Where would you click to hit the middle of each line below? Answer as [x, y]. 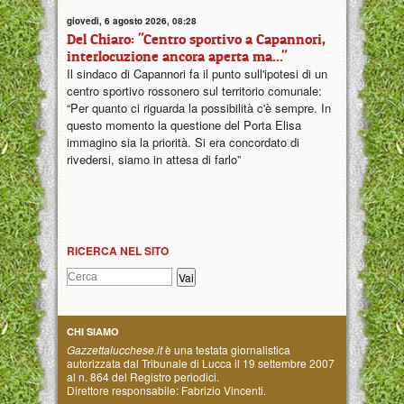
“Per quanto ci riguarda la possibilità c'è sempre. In [199, 107]
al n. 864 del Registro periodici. [143, 376]
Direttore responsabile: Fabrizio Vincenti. [166, 390]
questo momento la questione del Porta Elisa [184, 124]
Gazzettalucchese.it [115, 349]
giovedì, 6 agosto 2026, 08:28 [132, 20]
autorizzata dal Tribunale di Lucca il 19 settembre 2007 [201, 363]
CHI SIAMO [93, 331]
